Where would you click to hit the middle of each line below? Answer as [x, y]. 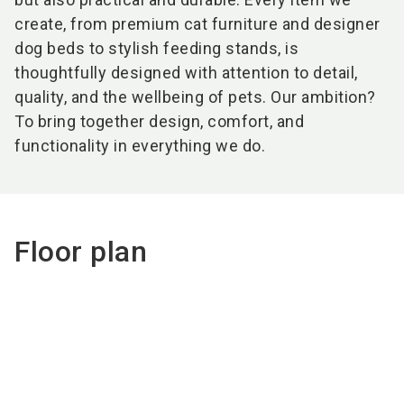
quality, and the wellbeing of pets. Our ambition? [195, 97]
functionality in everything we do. [140, 146]
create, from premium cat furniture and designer [197, 24]
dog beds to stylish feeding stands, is [156, 48]
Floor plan [81, 252]
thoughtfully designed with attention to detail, [186, 73]
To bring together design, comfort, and [159, 121]
